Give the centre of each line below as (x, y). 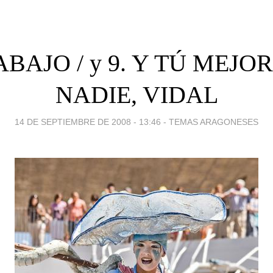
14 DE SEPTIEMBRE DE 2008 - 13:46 (88, 122)
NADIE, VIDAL (136, 94)
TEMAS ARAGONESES (214, 122)
